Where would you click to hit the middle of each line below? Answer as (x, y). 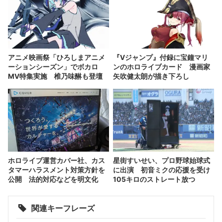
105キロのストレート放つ (154, 179)
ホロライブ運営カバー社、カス (56, 160)
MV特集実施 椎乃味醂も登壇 (55, 76)
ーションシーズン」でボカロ (53, 67)
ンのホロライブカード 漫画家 (162, 67)
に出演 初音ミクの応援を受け (162, 169)
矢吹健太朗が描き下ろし (151, 76)
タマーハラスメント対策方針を (56, 169)
